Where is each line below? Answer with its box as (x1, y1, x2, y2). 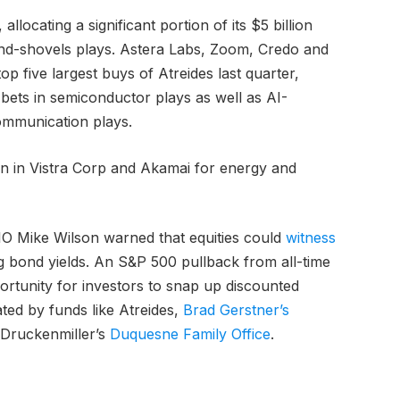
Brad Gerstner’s (182, 301, 289, 320)
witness (285, 229, 336, 247)
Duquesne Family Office (104, 325, 271, 344)
